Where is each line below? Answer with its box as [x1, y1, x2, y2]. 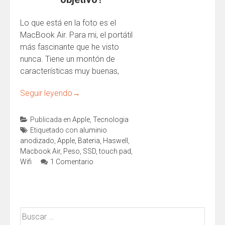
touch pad [99, 147, 131, 155]
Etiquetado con [30, 126, 79, 134]
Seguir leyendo [20, 88, 72, 98]
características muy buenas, [20, 66, 119, 76]
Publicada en [30, 116, 72, 124]
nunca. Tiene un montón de [20, 54, 115, 64]
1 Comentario [50, 158, 93, 166]
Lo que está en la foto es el [20, 18, 116, 28]
